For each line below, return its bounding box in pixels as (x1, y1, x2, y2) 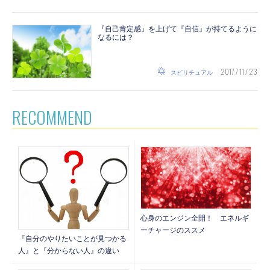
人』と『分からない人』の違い (18, 246, 120, 256)
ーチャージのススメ (140, 226, 206, 235)
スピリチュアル (171, 69, 213, 77)
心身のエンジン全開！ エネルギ (140, 214, 249, 223)
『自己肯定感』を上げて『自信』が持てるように (98, 25, 257, 34)
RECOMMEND (12, 105, 93, 130)
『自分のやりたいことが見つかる (18, 234, 127, 243)
